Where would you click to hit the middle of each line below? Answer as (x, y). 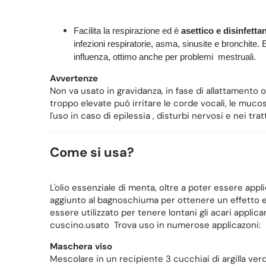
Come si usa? (92, 153)
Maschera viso (81, 247)
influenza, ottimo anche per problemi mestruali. (164, 57)
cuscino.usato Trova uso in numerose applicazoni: (155, 225)
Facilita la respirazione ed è (127, 31)
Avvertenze (74, 79)
